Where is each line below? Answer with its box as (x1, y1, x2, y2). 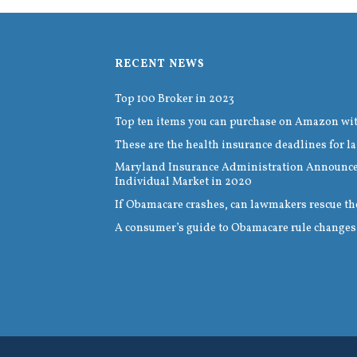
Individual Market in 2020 (115, 175, 252, 190)
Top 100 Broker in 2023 (115, 92, 234, 107)
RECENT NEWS (115, 57, 205, 72)
